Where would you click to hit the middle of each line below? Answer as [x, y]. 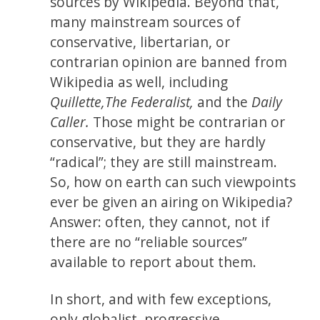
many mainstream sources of [146, 21]
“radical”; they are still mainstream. [164, 161]
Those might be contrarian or [187, 121]
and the [223, 101]
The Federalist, [150, 101]
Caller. [70, 121]
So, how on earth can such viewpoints [173, 181]
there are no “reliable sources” [149, 241]
